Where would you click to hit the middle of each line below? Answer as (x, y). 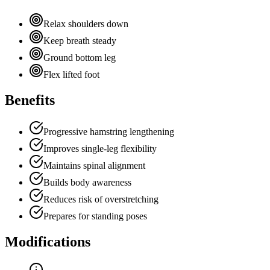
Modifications (48, 242)
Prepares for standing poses (95, 216)
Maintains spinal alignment (94, 166)
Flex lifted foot (71, 75)
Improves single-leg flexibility (100, 149)
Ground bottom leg (80, 58)
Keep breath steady (80, 41)
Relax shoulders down (86, 24)
